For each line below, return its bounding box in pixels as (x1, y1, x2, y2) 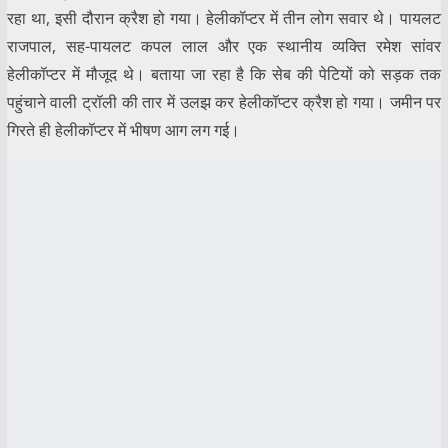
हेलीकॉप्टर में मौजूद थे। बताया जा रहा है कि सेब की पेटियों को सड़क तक (6, 62, 442, 85)
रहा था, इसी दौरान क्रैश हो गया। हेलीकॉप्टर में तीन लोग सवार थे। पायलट (6, 6, 442, 29)
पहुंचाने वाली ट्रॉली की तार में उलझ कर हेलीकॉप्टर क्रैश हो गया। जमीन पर (6, 90, 442, 113)
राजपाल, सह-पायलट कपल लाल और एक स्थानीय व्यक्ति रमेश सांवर (6, 34, 442, 57)
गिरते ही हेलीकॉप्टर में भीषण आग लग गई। (6, 118, 240, 141)
